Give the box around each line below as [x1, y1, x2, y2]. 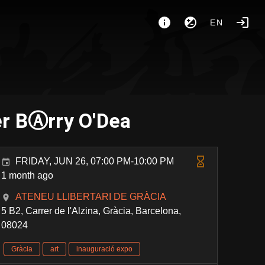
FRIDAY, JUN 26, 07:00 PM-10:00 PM [15, 156, 174, 166]
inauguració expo [76, 245, 133, 253]
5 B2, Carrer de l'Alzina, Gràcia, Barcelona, [1, 206, 182, 216]
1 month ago [1, 170, 54, 180]
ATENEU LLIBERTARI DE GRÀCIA [15, 192, 167, 202]
